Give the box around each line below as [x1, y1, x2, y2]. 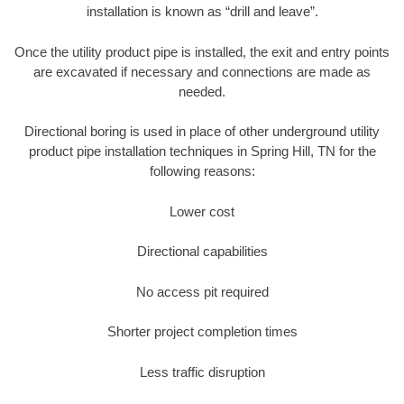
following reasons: [149, 163, 255, 179]
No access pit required [135, 283, 269, 299]
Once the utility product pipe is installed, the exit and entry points [14, 43, 390, 60]
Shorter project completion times [106, 324, 298, 340]
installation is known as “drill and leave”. [86, 4, 318, 20]
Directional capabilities [136, 243, 268, 260]
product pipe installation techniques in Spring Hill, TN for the [28, 143, 376, 160]
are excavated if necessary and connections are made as [33, 63, 371, 79]
